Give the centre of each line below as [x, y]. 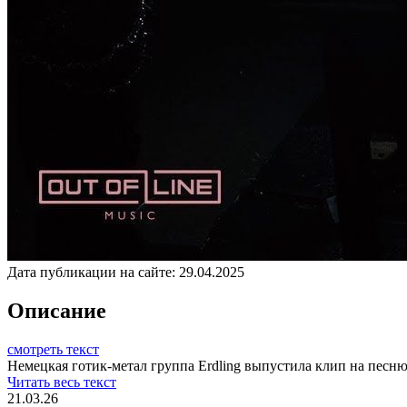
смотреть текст [53, 349]
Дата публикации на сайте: [91, 272]
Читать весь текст [62, 382]
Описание [57, 310]
